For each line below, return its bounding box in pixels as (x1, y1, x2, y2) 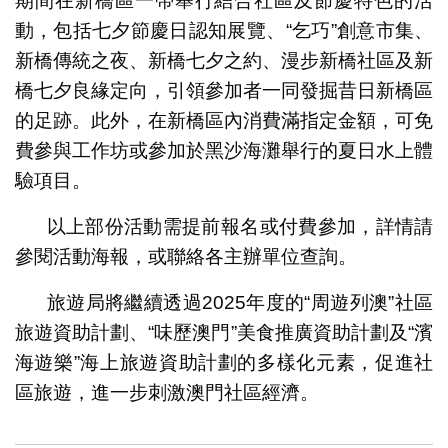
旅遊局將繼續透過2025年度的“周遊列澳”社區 (46, 292, 434, 314)
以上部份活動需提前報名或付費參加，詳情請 (46, 216, 434, 238)
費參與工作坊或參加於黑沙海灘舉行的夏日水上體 (14, 140, 434, 162)
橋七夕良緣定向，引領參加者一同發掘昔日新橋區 (14, 80, 434, 102)
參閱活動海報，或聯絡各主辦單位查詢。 (14, 246, 357, 268)
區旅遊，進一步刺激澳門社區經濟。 (14, 382, 319, 404)
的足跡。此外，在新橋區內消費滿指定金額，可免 (14, 110, 434, 132)
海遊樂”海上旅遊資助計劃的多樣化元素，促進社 (14, 352, 434, 374)
